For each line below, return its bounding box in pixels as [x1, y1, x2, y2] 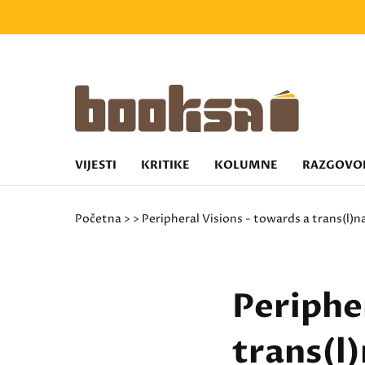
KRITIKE [141, 157, 190, 173]
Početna [75, 211, 121, 226]
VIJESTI [75, 157, 117, 173]
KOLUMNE [214, 157, 278, 173]
